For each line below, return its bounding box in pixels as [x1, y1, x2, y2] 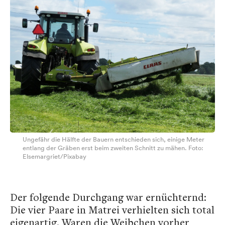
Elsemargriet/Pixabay [23, 152, 86, 161]
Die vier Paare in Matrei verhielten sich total [10, 202, 214, 216]
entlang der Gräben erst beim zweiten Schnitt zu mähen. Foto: [23, 143, 203, 152]
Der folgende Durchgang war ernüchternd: [10, 190, 206, 204]
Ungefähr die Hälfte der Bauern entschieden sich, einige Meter [23, 135, 204, 144]
